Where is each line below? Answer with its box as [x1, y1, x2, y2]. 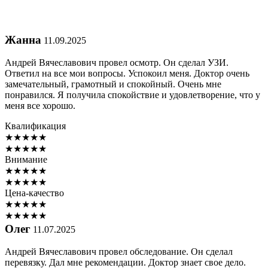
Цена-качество [5, 188, 64, 199]
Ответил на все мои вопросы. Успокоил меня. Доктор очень [5, 68, 249, 79]
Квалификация [5, 121, 66, 132]
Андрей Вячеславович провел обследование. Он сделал [5, 246, 233, 257]
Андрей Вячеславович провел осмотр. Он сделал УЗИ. [5, 57, 229, 68]
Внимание [5, 154, 47, 165]
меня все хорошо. [5, 100, 75, 111]
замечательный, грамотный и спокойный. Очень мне [5, 79, 221, 90]
